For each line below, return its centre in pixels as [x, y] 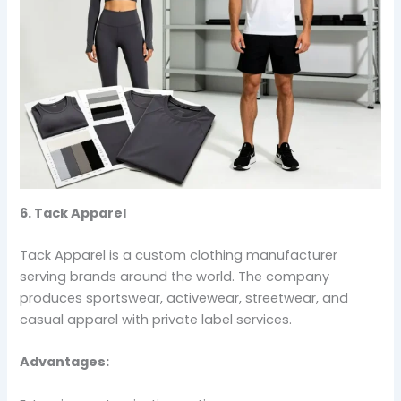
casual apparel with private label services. [156, 320]
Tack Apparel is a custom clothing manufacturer [179, 256]
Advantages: [65, 362]
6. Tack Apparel [73, 213]
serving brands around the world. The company [175, 277]
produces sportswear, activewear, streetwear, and [184, 299]
